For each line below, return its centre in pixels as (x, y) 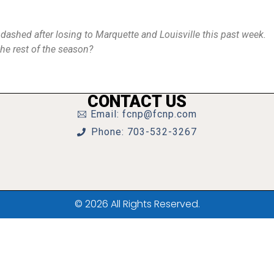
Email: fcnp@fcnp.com (144, 114)
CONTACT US (137, 101)
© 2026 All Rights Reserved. (137, 204)
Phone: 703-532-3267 (144, 131)
